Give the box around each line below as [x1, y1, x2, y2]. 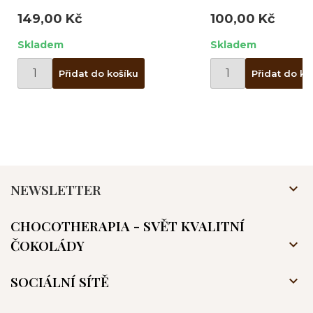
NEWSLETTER [10, 180, 101, 198]
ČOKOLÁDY [10, 235, 85, 254]
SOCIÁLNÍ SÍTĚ [10, 272, 109, 291]
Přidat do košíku [58, 67, 138, 79]
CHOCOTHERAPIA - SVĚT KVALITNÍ [10, 216, 245, 235]
